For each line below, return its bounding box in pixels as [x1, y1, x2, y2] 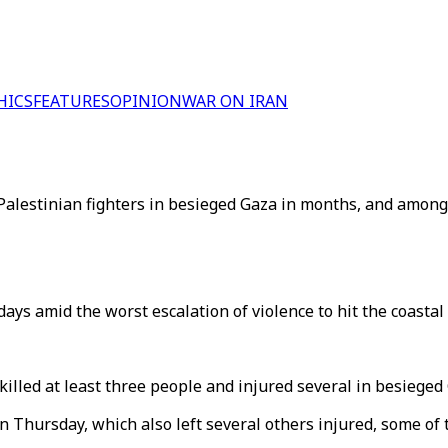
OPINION [110, 90, 182, 112]
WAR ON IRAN [182, 90, 288, 112]
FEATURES [33, 90, 110, 112]
